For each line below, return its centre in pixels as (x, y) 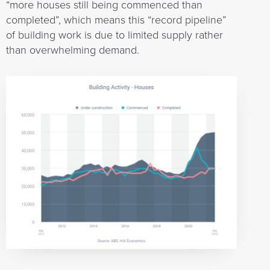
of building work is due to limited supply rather (115, 35)
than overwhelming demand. (73, 50)
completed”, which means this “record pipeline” (116, 20)
